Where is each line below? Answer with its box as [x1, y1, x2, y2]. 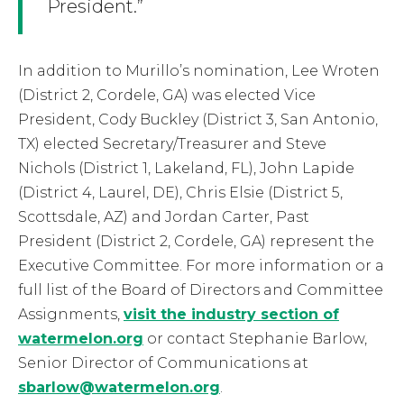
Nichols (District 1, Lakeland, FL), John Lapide [18, 159, 354, 177]
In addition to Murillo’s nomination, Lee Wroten [18, 61, 380, 79]
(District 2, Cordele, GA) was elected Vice [18, 86, 316, 104]
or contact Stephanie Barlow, [143, 329, 367, 347]
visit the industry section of [124, 305, 339, 323]
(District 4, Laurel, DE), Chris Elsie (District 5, [18, 183, 343, 201]
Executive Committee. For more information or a [18, 256, 384, 274]
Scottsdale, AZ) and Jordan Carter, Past [18, 207, 309, 225]
